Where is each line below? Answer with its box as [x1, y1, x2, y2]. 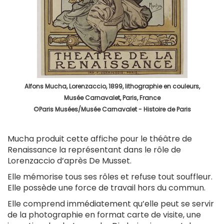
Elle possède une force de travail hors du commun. [7, 181, 205, 193]
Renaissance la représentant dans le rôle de [7, 143, 181, 155]
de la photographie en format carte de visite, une [7, 208, 201, 220]
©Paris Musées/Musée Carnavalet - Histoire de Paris [33, 104, 191, 113]
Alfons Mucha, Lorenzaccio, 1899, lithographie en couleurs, [24, 81, 200, 90]
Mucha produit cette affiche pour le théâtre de [7, 132, 192, 144]
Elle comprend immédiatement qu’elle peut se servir [7, 197, 214, 209]
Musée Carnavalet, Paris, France [63, 93, 160, 102]
